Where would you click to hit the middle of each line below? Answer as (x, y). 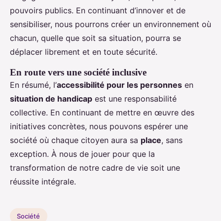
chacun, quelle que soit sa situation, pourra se (95, 38)
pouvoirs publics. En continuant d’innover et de (98, 11)
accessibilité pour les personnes (119, 85)
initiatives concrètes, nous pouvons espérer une (99, 127)
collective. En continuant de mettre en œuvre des (102, 113)
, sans (172, 140)
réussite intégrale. (43, 182)
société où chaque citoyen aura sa (75, 140)
